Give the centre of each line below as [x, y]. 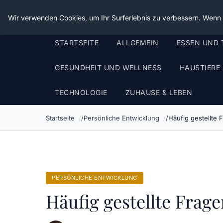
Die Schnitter [80, 15]
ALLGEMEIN [138, 43]
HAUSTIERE [200, 67]
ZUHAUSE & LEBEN [159, 92]
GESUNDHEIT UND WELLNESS [108, 67]
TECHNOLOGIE [81, 92]
